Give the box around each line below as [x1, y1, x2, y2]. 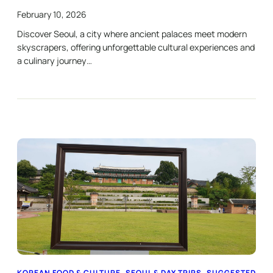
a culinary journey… [17, 54, 92, 66]
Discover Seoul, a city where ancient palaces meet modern [17, 27, 247, 40]
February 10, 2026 [17, 8, 87, 20]
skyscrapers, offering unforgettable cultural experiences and [17, 41, 255, 53]
